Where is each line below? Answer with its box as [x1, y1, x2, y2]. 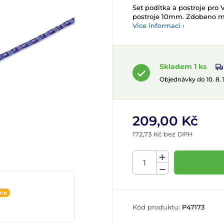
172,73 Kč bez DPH [132, 130, 193, 138]
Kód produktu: [132, 203, 182, 211]
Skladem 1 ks [159, 62, 206, 71]
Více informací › [132, 21, 184, 29]
